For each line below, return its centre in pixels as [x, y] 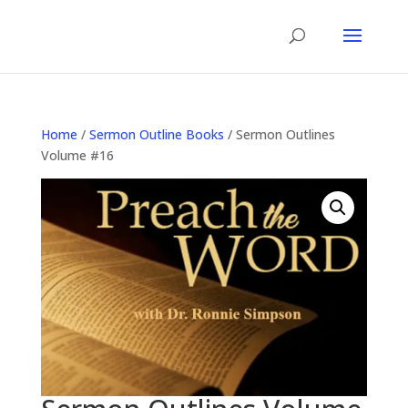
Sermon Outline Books [156, 134]
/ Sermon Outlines [279, 134]
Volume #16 [77, 155]
